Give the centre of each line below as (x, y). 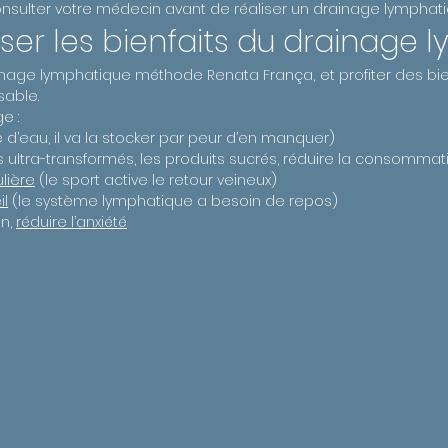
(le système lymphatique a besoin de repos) (173, 201)
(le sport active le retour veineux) (156, 180)
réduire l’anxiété (71, 222)
